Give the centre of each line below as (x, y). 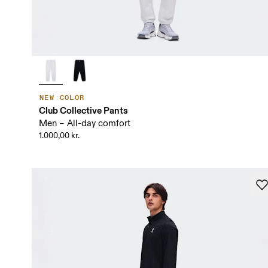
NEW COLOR (62, 98)
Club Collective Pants (83, 111)
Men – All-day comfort (84, 124)
